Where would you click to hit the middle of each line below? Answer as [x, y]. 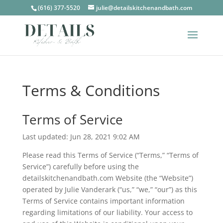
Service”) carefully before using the [80, 167]
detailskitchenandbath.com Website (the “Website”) [108, 178]
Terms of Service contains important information [103, 201]
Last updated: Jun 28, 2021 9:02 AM [81, 137]
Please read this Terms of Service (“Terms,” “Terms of [110, 155]
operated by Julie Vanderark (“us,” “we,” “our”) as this [110, 189]
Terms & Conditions [91, 90]
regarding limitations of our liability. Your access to [107, 212]
